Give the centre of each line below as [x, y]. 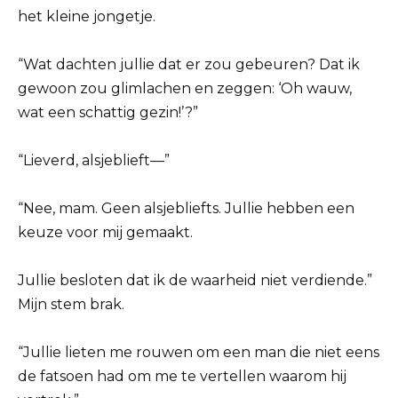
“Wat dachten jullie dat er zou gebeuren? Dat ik [189, 64]
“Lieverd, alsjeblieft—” [94, 160]
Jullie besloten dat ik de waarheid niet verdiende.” [195, 281]
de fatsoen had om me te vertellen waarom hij [182, 377]
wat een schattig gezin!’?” [108, 112]
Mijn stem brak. [71, 305]
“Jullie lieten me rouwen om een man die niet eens [199, 353]
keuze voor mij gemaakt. [105, 233]
